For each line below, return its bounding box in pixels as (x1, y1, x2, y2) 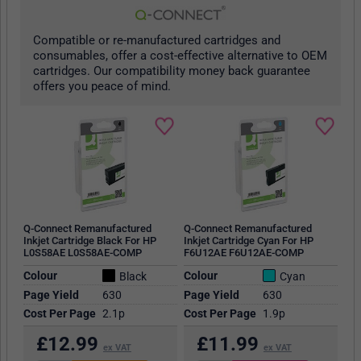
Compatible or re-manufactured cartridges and (33, 33, 280, 48)
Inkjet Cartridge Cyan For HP (183, 234, 313, 247)
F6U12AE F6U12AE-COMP (183, 247, 304, 259)
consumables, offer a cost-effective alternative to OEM (33, 48, 327, 64)
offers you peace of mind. (33, 79, 171, 94)
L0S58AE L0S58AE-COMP (23, 247, 142, 259)
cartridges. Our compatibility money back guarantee (33, 64, 310, 79)
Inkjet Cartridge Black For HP (23, 234, 156, 247)
